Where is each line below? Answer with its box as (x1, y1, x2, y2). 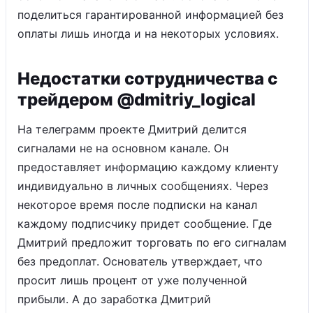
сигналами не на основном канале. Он (17, 141, 228, 155)
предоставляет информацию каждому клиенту (17, 160, 279, 174)
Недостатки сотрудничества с (17, 68, 277, 89)
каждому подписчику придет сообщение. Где (17, 217, 272, 231)
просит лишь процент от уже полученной (17, 273, 247, 287)
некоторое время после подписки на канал (17, 198, 257, 212)
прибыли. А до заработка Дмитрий (17, 292, 211, 306)
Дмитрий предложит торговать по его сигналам (17, 235, 286, 249)
